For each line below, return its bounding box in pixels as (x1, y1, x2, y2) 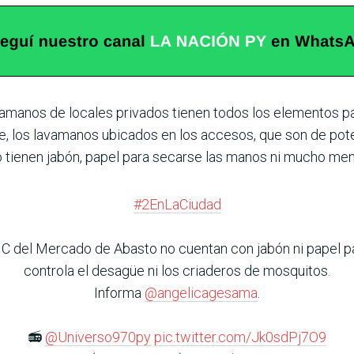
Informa (94, 284, 145, 301)
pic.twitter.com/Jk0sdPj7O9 (154, 329, 326, 345)
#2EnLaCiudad (133, 196, 221, 213)
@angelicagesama (145, 284, 258, 301)
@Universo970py (45, 329, 151, 345)
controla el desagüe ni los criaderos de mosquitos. (24, 262, 330, 279)
